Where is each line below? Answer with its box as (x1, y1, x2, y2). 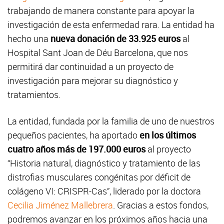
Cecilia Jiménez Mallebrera (7, 199, 113, 211)
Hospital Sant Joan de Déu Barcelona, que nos (7, 46, 188, 59)
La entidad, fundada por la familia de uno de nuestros (7, 115, 214, 127)
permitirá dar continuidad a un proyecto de (7, 60, 173, 73)
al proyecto (145, 143, 191, 155)
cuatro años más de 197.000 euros (7, 143, 145, 155)
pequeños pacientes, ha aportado (7, 129, 139, 141)
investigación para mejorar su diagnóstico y (7, 74, 178, 87)
